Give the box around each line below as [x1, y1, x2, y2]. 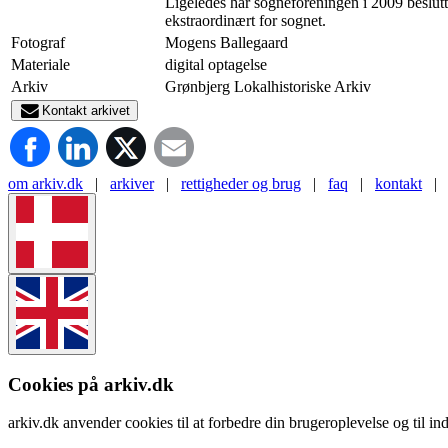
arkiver [110, 174, 154, 192]
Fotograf [11, 33, 65, 51]
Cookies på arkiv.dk [8, 373, 174, 395]
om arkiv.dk [8, 174, 83, 192]
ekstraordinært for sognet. [165, 11, 326, 29]
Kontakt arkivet [41, 102, 130, 118]
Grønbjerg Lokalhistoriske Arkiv [165, 77, 371, 95]
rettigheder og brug [181, 174, 301, 192]
